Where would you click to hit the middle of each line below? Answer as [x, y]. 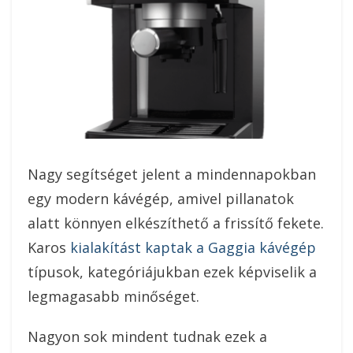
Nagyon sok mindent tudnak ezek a [147, 336]
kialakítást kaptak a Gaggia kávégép [193, 247]
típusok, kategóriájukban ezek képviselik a [172, 271]
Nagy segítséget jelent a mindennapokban [172, 174]
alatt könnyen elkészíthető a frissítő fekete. [176, 223]
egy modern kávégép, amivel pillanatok [161, 198]
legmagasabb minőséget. [113, 296]
